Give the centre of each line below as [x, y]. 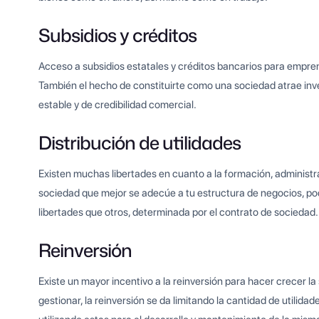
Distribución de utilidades [140, 143]
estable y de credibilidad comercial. [118, 105]
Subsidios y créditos [118, 35]
